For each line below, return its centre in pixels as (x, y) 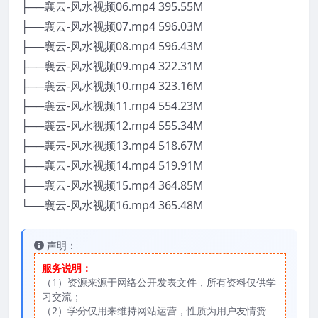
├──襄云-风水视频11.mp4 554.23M (112, 106)
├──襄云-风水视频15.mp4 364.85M (112, 186)
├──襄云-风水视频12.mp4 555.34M (112, 126)
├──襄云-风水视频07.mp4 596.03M (112, 27)
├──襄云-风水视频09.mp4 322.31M (112, 66)
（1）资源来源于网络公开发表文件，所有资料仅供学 (159, 283)
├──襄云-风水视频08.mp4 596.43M (112, 46)
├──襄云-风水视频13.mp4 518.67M (112, 146)
